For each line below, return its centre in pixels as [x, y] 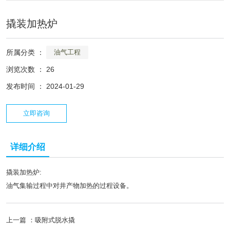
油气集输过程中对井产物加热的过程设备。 [70, 186]
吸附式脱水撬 [55, 220]
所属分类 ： [25, 52]
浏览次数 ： [26, 70]
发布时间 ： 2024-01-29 [45, 87]
